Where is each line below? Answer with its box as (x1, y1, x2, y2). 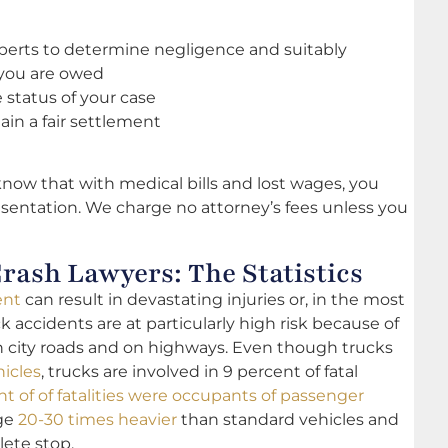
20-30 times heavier (18, 410, 177, 430)
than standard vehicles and (177, 410, 399, 430)
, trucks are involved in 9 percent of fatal (41, 362, 358, 382)
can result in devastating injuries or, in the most (21, 290, 405, 310)
